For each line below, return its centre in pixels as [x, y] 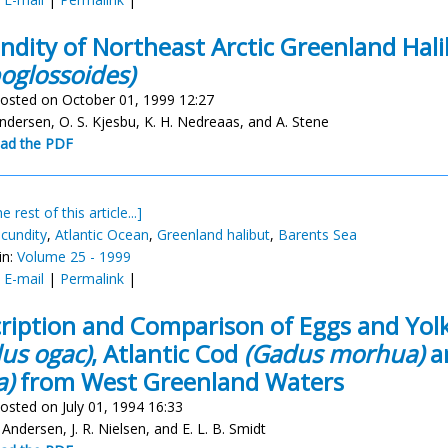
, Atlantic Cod [167, 353]
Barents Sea [317, 234]
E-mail [24, 278]
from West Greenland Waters [179, 381]
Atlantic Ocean [102, 234]
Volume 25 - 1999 [74, 256]
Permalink [92, 278]
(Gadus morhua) [334, 353]
